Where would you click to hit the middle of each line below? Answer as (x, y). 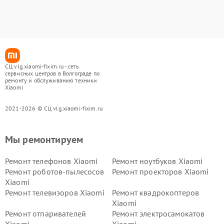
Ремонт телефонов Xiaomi (51, 161)
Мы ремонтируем (44, 139)
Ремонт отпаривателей (45, 213)
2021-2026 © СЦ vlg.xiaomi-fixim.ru (54, 108)
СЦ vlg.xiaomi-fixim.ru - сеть (42, 66)
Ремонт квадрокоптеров (156, 192)
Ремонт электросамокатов (158, 213)
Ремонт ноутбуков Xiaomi (157, 161)
